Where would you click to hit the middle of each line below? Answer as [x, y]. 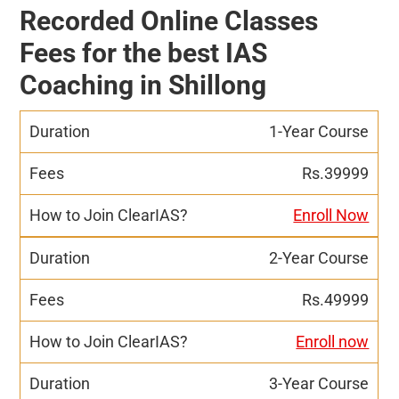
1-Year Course [319, 131]
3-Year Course [319, 383]
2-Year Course [319, 257]
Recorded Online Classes [169, 20]
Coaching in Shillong [143, 85]
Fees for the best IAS [144, 53]
